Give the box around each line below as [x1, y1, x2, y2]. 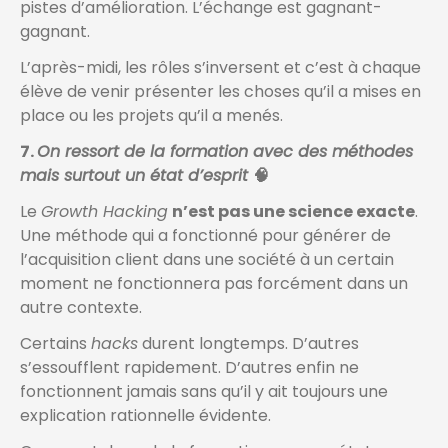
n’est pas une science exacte [172, 200, 415, 224]
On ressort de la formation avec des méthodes [37, 140, 413, 164]
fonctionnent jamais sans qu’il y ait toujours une [20, 380, 388, 404]
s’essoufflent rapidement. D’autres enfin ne [20, 356, 359, 380]
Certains [20, 332, 91, 356]
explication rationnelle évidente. [20, 404, 271, 428]
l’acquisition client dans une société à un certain [20, 248, 394, 272]
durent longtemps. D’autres [138, 332, 359, 356]
